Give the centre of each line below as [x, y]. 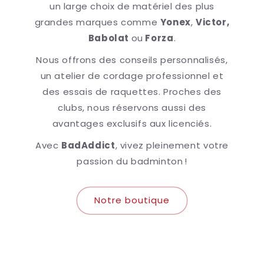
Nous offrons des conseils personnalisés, [132, 60]
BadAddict [88, 145]
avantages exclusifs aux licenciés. [132, 123]
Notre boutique [132, 200]
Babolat [110, 38]
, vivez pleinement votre [172, 145]
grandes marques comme [97, 22]
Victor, [213, 22]
